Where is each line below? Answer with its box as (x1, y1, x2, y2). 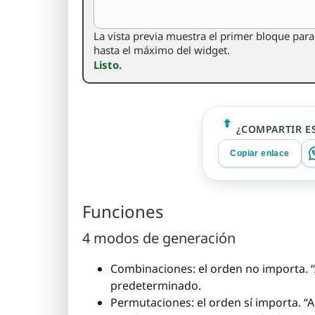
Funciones (82, 200, 164, 224)
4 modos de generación (82, 229, 236, 248)
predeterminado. (110, 278, 201, 294)
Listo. (94, 58, 122, 72)
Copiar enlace (230, 148, 290, 158)
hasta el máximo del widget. (94, 43, 230, 57)
